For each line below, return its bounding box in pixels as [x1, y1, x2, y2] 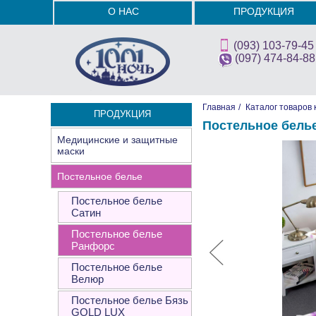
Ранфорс [71, 240, 115, 252]
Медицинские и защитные [57, 134, 178, 145]
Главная [202, 102, 236, 112]
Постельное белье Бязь [71, 294, 188, 306]
